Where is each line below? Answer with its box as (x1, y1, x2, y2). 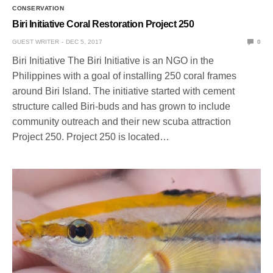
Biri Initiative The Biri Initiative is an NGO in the (12, 55, 214, 66)
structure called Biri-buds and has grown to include (12, 101, 230, 112)
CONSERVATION (12, 4, 64, 12)
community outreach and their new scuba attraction (12, 116, 231, 127)
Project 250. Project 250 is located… (12, 131, 169, 142)
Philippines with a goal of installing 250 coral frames (12, 70, 236, 81)
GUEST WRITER (12, 38, 59, 45)
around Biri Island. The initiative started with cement (12, 85, 235, 96)
